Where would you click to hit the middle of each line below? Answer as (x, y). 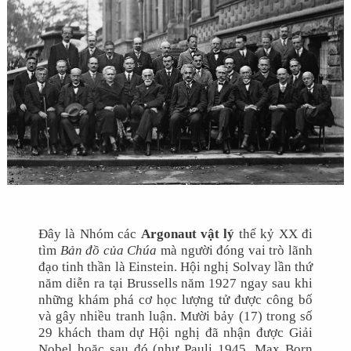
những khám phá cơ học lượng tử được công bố (175, 300)
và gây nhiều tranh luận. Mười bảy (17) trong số (175, 316)
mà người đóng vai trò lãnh (235, 250)
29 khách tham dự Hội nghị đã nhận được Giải (175, 333)
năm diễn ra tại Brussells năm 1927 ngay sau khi (175, 283)
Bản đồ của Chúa (109, 250)
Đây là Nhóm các (89, 234)
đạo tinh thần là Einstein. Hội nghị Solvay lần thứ (175, 267)
